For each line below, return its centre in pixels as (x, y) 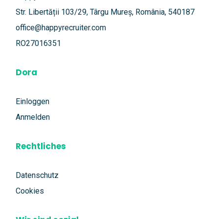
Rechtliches (41, 146)
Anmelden (33, 117)
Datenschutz (37, 175)
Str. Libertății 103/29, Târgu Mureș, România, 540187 (105, 12)
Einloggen (33, 102)
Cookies (30, 191)
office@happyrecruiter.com (61, 28)
